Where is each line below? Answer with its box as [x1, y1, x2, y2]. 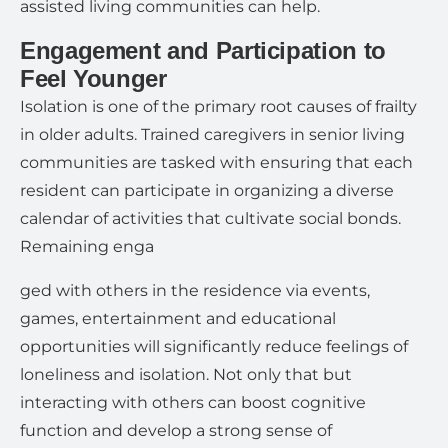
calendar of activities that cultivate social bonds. [20, 209, 401, 228]
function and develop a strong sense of [20, 421, 332, 440]
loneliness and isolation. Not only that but [20, 365, 352, 384]
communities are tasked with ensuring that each [20, 153, 413, 172]
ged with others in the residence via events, [20, 281, 370, 300]
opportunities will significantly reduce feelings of [20, 337, 408, 356]
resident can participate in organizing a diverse [20, 181, 394, 200]
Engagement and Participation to [20, 37, 386, 64]
